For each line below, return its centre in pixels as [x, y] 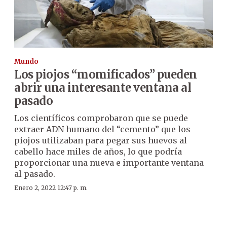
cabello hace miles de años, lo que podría [98, 151]
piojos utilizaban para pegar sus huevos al [101, 140]
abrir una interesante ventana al [103, 87]
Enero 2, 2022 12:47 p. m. [51, 187]
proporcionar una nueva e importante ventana [109, 162]
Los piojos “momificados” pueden [106, 74]
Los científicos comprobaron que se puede [101, 118]
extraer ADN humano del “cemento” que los [102, 129]
